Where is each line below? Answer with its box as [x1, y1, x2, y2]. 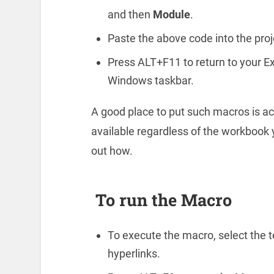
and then [107, 8, 153, 21]
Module [152, 8, 190, 21]
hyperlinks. [107, 246, 160, 260]
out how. [91, 144, 133, 157]
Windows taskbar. [107, 74, 194, 87]
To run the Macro [91, 188, 232, 210]
